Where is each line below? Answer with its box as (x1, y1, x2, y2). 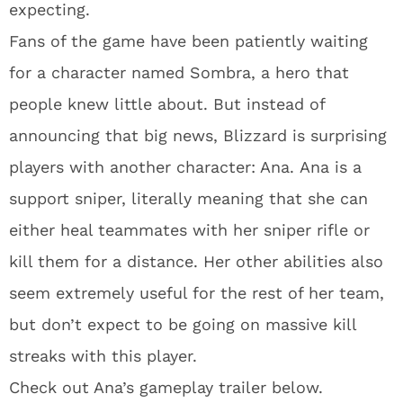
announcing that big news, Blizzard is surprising (9, 126, 387, 145)
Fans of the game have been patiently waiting (9, 31, 368, 50)
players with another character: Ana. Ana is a (9, 157, 362, 176)
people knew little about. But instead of (9, 94, 325, 113)
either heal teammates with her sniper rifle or (9, 220, 370, 239)
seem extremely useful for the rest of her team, (9, 283, 384, 302)
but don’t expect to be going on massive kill (9, 315, 356, 334)
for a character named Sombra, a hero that (9, 63, 349, 82)
